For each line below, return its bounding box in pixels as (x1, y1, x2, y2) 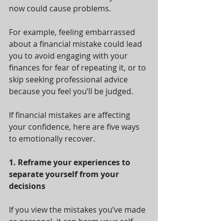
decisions (9, 181, 45, 191)
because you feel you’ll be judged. (9, 86, 133, 97)
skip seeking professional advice (9, 74, 130, 85)
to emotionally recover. (9, 133, 95, 144)
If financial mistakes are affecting (9, 110, 132, 120)
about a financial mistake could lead (9, 38, 144, 49)
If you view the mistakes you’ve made (9, 204, 147, 215)
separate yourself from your (9, 169, 121, 180)
